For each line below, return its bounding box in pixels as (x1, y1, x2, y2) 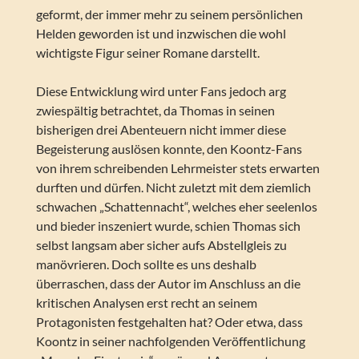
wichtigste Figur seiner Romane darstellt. (35, 45, 260, 61)
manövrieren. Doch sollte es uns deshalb (35, 256, 256, 272)
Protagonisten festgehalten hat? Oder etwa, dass (35, 314, 303, 330)
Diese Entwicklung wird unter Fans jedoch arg (35, 83, 286, 99)
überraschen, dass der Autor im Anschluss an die (35, 276, 301, 292)
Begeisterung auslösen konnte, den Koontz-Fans (35, 141, 302, 157)
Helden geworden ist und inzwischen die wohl (35, 26, 286, 42)
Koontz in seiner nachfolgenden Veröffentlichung (35, 333, 305, 349)
